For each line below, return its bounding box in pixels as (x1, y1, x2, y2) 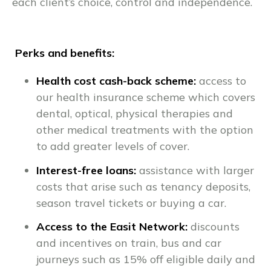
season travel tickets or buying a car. (36, 195, 226, 210)
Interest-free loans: (36, 163, 136, 177)
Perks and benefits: (15, 46, 117, 60)
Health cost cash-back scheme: (36, 74, 196, 88)
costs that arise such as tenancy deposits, (36, 179, 250, 194)
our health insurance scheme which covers (36, 90, 255, 105)
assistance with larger (136, 163, 254, 177)
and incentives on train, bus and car (36, 236, 221, 250)
